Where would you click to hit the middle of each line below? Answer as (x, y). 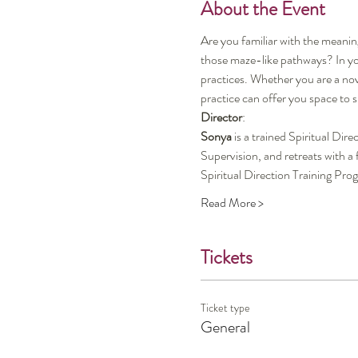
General (225, 327)
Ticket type (225, 308)
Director (221, 117)
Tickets (226, 257)
